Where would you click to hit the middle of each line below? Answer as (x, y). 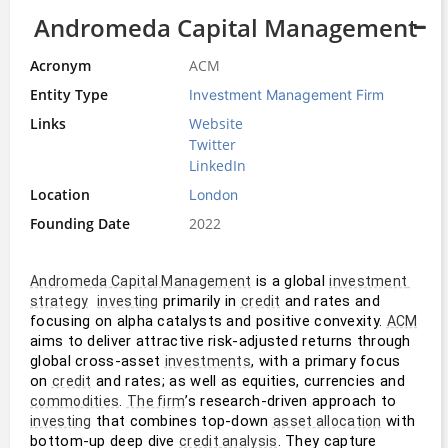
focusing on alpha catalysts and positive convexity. (208, 320)
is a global (290, 280)
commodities (75, 400)
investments (208, 360)
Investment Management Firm (287, 94)
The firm (156, 400)
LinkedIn (218, 165)
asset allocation (327, 420)
